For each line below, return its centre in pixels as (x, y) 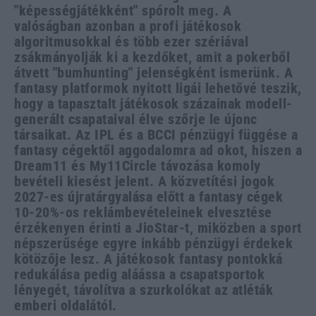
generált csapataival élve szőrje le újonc (136, 119)
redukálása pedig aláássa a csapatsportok (139, 274)
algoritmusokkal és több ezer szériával (131, 41)
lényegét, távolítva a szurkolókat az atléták (144, 290)
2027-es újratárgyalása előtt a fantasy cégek (148, 196)
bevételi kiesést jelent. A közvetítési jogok (144, 181)
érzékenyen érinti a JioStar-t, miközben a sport (158, 227)
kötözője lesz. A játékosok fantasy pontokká (148, 259)
